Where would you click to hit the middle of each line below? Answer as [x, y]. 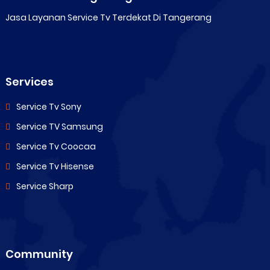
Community [39, 254]
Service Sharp [45, 186]
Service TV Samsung [59, 126]
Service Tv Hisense [55, 166]
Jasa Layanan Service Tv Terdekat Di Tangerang [108, 17]
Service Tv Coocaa [56, 146]
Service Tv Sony [49, 106]
